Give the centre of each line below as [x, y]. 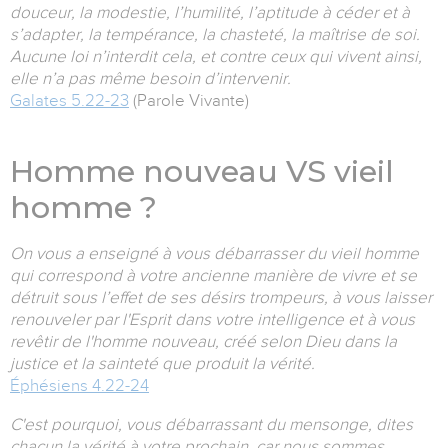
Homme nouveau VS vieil [202, 172]
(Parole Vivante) [189, 101]
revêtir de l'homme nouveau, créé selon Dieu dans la [203, 342]
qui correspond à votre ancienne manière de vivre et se [213, 276]
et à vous [381, 320]
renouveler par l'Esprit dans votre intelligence [179, 320]
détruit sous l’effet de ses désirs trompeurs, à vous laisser [221, 298]
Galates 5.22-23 [69, 101]
